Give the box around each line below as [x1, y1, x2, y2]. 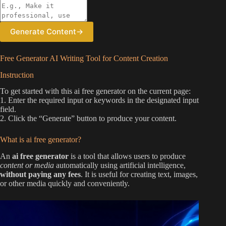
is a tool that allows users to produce [69, 152, 186, 161]
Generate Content [10, 27, 76, 37]
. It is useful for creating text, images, [81, 170, 198, 179]
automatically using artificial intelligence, [54, 161, 186, 170]
